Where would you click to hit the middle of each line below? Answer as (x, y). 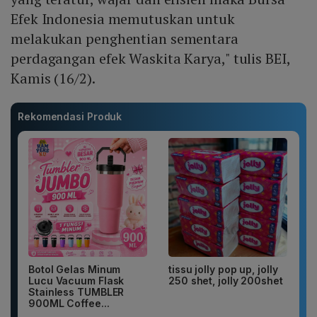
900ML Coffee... (69, 303)
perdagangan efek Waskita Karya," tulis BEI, (150, 58)
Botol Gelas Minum (75, 269)
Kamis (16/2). (53, 78)
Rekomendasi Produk (70, 116)
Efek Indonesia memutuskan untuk (123, 18)
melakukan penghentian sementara (125, 38)
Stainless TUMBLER (76, 292)
